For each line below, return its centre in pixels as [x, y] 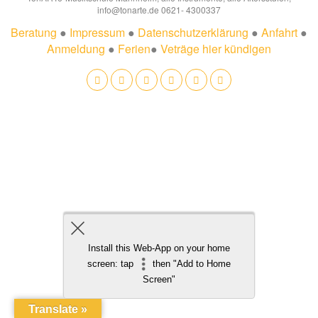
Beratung [34, 32]
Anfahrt [279, 32]
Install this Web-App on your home [159, 248]
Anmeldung [76, 49]
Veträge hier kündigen [216, 49]
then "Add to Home [190, 264]
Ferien [134, 49]
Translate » [58, 309]
